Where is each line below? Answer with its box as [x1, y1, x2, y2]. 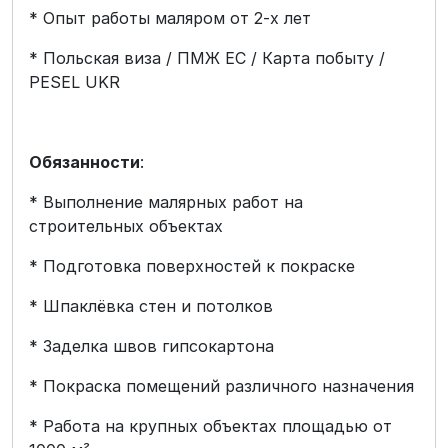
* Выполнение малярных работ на [29, 192, 303, 212]
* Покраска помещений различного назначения [29, 376, 414, 396]
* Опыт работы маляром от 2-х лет [29, 8, 311, 28]
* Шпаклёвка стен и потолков [29, 296, 273, 316]
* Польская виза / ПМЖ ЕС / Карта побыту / [29, 48, 385, 68]
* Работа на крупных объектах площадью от [29, 416, 392, 436]
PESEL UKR [29, 72, 120, 92]
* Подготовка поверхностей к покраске [29, 256, 355, 276]
